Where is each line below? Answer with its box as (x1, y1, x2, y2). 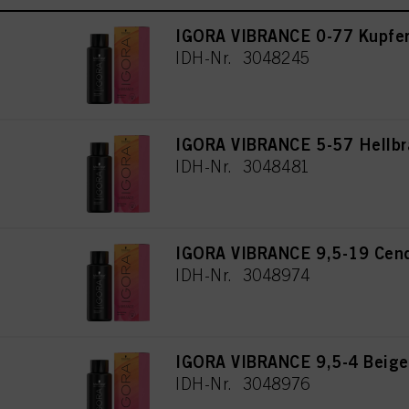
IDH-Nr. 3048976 (175, 373, 310, 393)
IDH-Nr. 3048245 (175, 47, 310, 68)
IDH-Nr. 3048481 (175, 156, 310, 176)
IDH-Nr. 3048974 (175, 265, 310, 285)
